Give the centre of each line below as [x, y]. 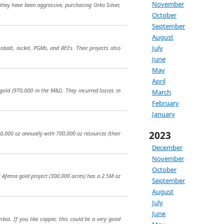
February [165, 103]
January [163, 114]
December [167, 147]
